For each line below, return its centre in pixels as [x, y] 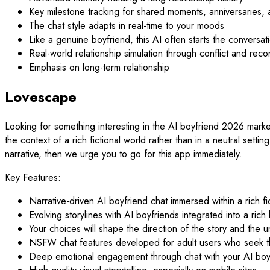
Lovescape [41, 96]
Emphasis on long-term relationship [99, 67]
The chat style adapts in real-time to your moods [127, 25]
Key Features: [33, 177]
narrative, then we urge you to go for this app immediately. [124, 154]
